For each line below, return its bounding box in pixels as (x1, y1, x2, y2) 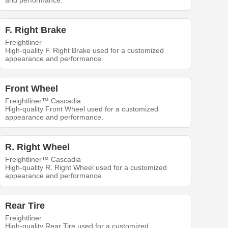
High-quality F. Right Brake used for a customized (5, 46, 164, 55)
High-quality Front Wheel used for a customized (5, 105, 159, 113)
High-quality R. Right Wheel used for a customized (5, 163, 167, 172)
